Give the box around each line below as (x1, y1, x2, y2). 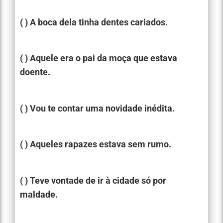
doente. (20, 67, 50, 78)
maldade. (20, 189, 58, 200)
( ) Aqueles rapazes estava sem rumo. (20, 139, 171, 150)
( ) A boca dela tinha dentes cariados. (20, 17, 168, 28)
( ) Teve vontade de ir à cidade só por (20, 175, 166, 186)
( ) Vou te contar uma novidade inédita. (20, 103, 175, 113)
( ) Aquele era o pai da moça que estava (20, 53, 177, 64)
